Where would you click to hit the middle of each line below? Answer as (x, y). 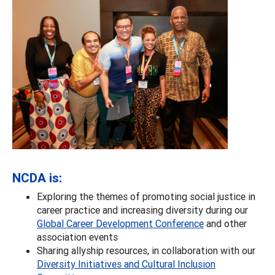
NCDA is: (40, 178)
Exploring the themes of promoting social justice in (146, 196)
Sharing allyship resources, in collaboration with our (146, 250)
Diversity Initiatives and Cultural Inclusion (126, 264)
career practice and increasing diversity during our (142, 210)
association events (77, 237)
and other (225, 223)
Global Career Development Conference (120, 223)
